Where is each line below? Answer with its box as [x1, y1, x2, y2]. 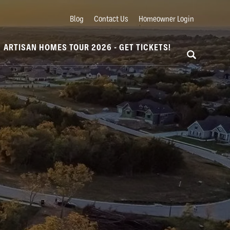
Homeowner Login [139, 14, 194, 24]
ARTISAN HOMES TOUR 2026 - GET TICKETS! [4, 43, 171, 52]
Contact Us [94, 14, 128, 24]
